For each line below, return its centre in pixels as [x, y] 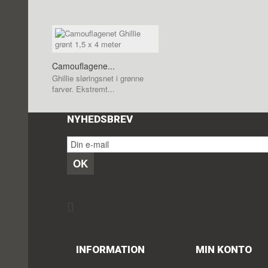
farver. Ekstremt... [83, 89]
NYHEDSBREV [100, 119]
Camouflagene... [83, 66]
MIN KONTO [224, 249]
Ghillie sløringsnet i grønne [98, 78]
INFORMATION [110, 249]
